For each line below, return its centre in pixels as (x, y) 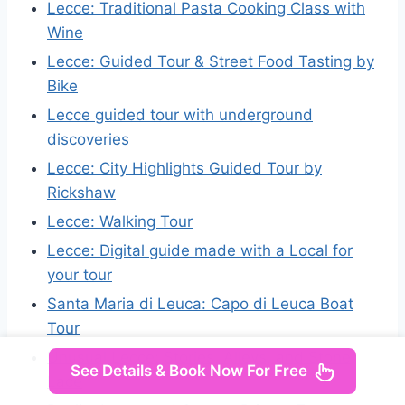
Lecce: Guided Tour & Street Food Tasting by (211, 61)
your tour (80, 274)
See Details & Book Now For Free (189, 371)
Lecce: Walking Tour (120, 221)
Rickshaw (81, 192)
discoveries (88, 139)
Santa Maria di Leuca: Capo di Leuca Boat (200, 303)
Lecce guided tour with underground (180, 114)
